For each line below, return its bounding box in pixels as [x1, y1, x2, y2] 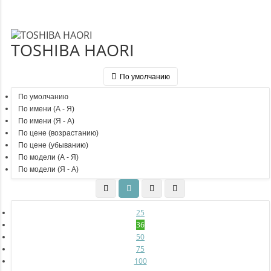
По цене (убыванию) [18, 141, 88, 150]
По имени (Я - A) [18, 117, 74, 126]
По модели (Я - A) [18, 165, 79, 174]
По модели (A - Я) [18, 153, 79, 162]
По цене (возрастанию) [18, 129, 99, 138]
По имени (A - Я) [18, 105, 74, 114]
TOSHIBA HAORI [11, 39, 134, 61]
